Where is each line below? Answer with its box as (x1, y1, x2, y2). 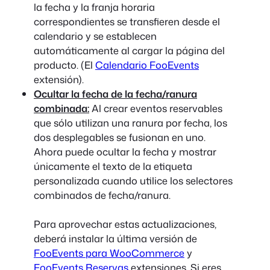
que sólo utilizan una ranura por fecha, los (34, 115, 227, 130)
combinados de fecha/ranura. (34, 187, 171, 202)
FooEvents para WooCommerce (34, 245, 184, 260)
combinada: (34, 101, 89, 115)
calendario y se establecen (34, 28, 157, 43)
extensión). (34, 72, 84, 86)
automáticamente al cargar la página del (34, 43, 225, 57)
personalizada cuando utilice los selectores (34, 173, 233, 187)
